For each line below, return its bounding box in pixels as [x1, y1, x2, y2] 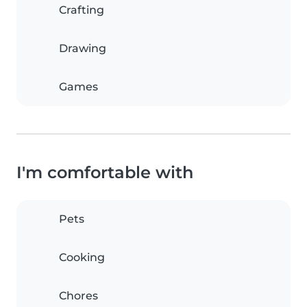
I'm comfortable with [16, 162, 193, 183]
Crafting [59, 3, 104, 17]
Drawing [59, 42, 106, 56]
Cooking [59, 251, 105, 265]
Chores [59, 289, 98, 303]
